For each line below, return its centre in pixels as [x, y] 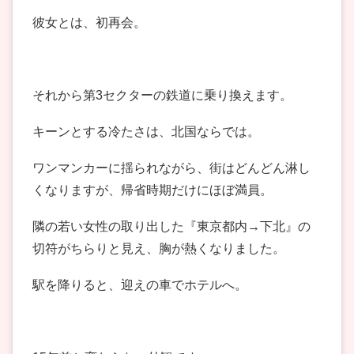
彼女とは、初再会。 [89, 23]
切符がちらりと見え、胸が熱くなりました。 [159, 249]
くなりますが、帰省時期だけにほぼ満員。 [153, 190]
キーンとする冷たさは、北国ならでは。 [146, 132]
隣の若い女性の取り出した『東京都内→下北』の [171, 227]
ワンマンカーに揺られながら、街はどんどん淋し [171, 168]
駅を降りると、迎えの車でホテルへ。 [140, 285]
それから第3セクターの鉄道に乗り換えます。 [162, 96]
